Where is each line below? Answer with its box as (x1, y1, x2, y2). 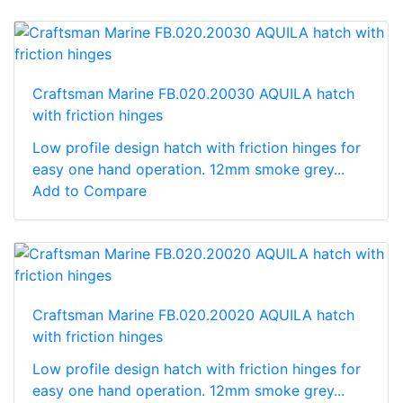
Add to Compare (32, 181, 147, 200)
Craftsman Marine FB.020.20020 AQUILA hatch (32, 305, 354, 324)
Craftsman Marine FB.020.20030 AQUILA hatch (32, 84, 354, 103)
